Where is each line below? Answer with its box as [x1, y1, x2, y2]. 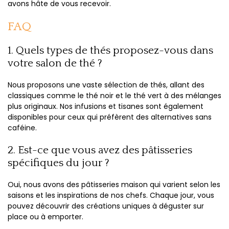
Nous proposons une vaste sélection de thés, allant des [8, 80, 204, 90]
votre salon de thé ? [8, 57, 102, 69]
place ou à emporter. [8, 212, 83, 222]
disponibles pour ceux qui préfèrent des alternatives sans [8, 112, 212, 122]
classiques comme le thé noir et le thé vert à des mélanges [8, 90, 221, 101]
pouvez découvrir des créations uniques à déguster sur [8, 201, 204, 211]
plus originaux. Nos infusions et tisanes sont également [8, 101, 203, 111]
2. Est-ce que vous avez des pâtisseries [8, 144, 192, 156]
